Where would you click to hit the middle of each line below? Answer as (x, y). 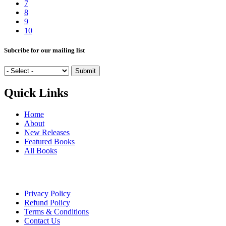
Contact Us (42, 221)
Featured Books (49, 142)
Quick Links (36, 93)
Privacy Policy (47, 193)
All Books (41, 151)
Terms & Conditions (56, 212)
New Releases (47, 133)
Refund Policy (47, 203)
